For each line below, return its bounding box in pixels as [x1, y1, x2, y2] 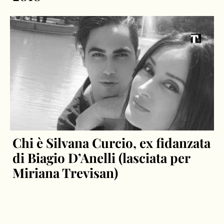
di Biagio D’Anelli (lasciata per [12, 149, 190, 167]
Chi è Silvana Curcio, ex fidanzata [12, 134, 211, 152]
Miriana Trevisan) [12, 164, 118, 182]
